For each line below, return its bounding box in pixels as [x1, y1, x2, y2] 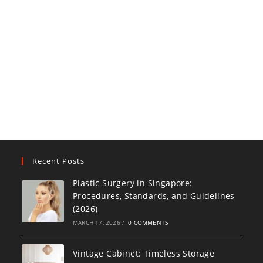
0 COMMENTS [128, 218, 168, 227]
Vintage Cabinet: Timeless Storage [72, 247, 215, 259]
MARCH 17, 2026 [72, 218, 120, 227]
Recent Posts [32, 156, 85, 167]
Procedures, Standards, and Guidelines [72, 190, 235, 202]
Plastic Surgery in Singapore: [72, 177, 193, 189]
